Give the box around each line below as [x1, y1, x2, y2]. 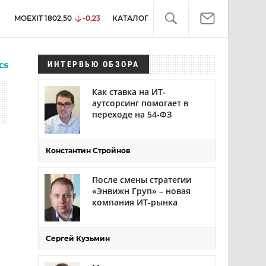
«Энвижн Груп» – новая [92, 185, 191, 197]
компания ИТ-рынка [92, 197, 178, 208]
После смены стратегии [92, 174, 191, 185]
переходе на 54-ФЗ [92, 109, 172, 120]
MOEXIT [14, 14, 43, 23]
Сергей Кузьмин [46, 234, 110, 243]
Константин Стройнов [46, 146, 130, 155]
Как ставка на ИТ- [92, 86, 166, 97]
